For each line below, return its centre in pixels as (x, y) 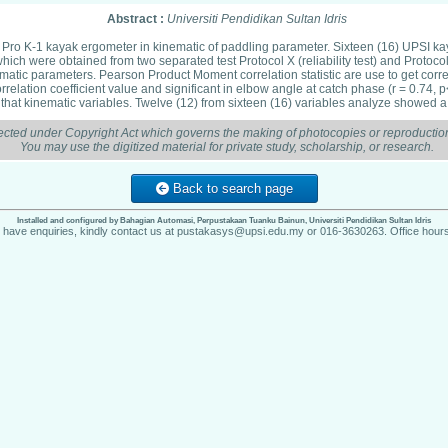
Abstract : (137, 19)
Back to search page (230, 188)
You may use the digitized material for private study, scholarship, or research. (227, 147)
